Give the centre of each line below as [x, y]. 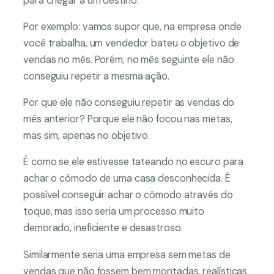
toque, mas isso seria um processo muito [114, 212]
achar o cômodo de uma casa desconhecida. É [127, 179]
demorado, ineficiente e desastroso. [104, 228]
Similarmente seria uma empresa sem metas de [127, 254]
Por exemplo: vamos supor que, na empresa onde [132, 26]
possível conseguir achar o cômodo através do [128, 195]
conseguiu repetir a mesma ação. [98, 76]
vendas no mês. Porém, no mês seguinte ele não [129, 59]
